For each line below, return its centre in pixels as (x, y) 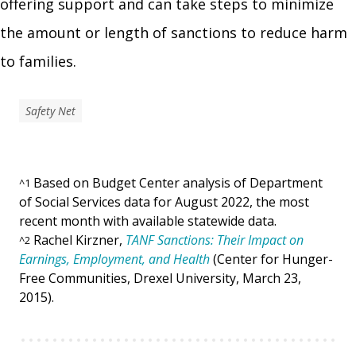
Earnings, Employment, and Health (114, 259)
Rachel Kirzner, (79, 240)
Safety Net (50, 110)
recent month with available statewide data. (148, 221)
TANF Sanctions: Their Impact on (215, 240)
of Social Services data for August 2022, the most (164, 201)
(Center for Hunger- (271, 259)
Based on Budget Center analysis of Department (178, 182)
